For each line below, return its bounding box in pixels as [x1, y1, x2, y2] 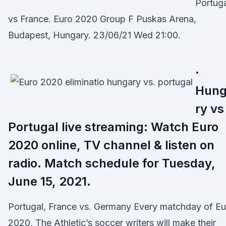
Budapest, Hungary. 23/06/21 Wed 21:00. [8, 30, 181, 40]
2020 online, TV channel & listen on [8, 138, 214, 152]
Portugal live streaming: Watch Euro [8, 120, 218, 134]
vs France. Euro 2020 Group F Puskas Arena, [8, 14, 196, 24]
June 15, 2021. [8, 174, 91, 189]
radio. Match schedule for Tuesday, [8, 156, 215, 171]
